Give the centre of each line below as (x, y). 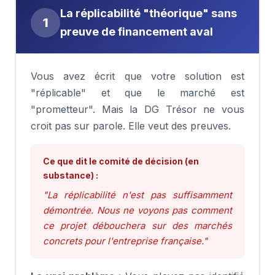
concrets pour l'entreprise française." (125, 241)
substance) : (71, 175)
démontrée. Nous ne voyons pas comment (137, 210)
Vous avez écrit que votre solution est (137, 76)
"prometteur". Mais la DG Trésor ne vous (137, 109)
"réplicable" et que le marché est (137, 93)
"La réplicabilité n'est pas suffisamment (137, 195)
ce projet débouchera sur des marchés (137, 226)
